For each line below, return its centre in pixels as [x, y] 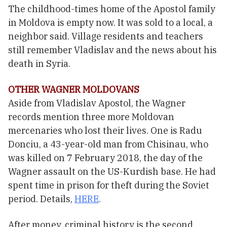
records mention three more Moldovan [91, 117]
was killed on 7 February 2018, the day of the [105, 158]
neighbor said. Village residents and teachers [106, 36]
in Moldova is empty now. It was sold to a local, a [110, 23]
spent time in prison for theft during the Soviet [109, 185]
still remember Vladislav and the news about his [112, 50]
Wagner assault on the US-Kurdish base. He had [112, 172]
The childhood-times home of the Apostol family [112, 9]
